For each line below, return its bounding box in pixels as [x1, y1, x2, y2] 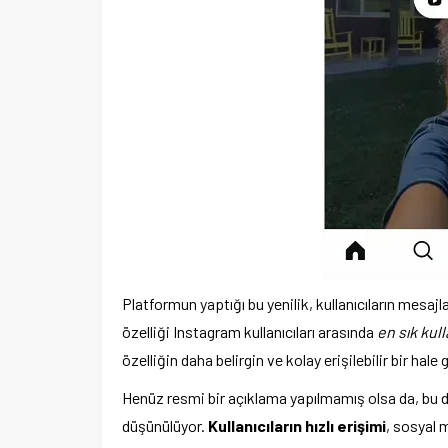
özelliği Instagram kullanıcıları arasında [122, 322, 377, 341]
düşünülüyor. [122, 416, 208, 435]
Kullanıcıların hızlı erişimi [208, 416, 386, 435]
